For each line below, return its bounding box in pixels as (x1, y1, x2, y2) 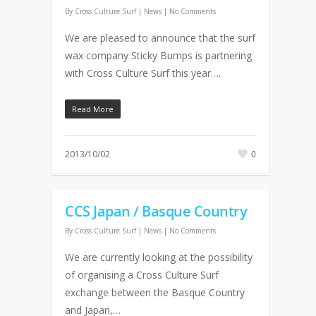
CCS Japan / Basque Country (65, 202, 247, 221)
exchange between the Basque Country (65, 286, 245, 299)
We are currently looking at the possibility (65, 250, 253, 264)
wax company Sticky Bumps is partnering (65, 49, 252, 62)
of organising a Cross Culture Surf (65, 268, 219, 281)
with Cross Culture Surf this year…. (65, 66, 221, 80)
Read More (72, 104, 114, 114)
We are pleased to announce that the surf (65, 31, 255, 44)
